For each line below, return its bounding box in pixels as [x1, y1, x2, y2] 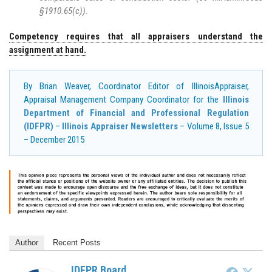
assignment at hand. [9, 44, 86, 55]
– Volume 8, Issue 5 [177, 121, 249, 132]
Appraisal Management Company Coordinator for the [23, 94, 223, 106]
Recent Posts [53, 238, 101, 248]
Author [15, 238, 38, 248]
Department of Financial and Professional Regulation [23, 107, 249, 119]
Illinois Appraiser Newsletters [62, 121, 178, 132]
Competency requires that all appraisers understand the [9, 30, 263, 42]
